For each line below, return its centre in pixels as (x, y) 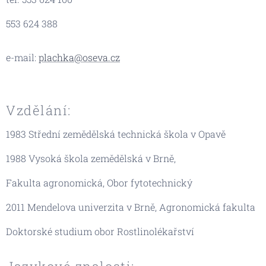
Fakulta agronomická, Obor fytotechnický (99, 182)
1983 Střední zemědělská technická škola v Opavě (116, 134)
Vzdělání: (39, 110)
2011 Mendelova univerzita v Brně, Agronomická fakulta (131, 207)
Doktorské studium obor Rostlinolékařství (100, 231)
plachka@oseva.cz (79, 57)
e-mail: (22, 57)
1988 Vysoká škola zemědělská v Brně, (91, 158)
